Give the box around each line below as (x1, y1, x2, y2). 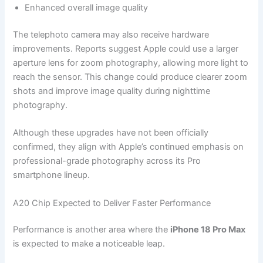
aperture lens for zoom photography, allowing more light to (13, 57, 249, 68)
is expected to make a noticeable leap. (13, 238, 166, 249)
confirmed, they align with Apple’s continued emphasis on (13, 141, 244, 153)
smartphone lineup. (13, 170, 90, 181)
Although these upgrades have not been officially (13, 127, 209, 139)
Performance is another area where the (13, 224, 171, 235)
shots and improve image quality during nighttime (13, 85, 211, 96)
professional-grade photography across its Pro (13, 156, 201, 167)
